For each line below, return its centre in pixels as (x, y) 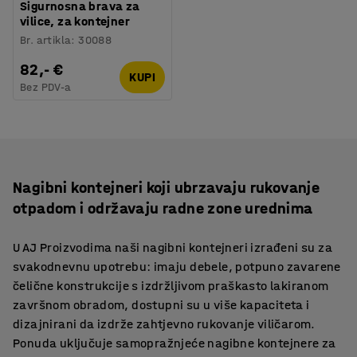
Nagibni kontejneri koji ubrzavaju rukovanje (167, 187)
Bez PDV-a (46, 87)
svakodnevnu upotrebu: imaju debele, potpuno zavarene (177, 266)
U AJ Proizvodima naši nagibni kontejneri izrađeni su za (173, 247)
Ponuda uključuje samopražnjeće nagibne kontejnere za (175, 343)
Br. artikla (46, 40)
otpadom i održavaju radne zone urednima (163, 208)
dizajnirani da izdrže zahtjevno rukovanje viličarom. (164, 324)
